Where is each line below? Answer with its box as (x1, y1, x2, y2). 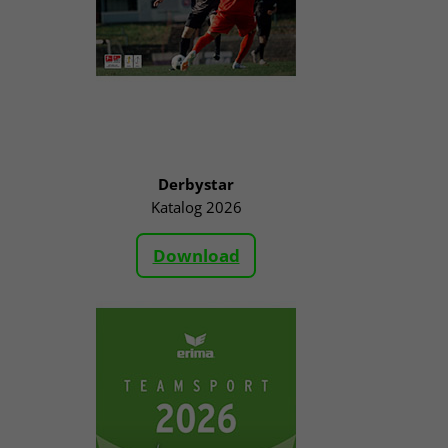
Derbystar (158, 174, 234, 195)
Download (152, 243, 240, 267)
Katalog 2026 (150, 197, 242, 218)
